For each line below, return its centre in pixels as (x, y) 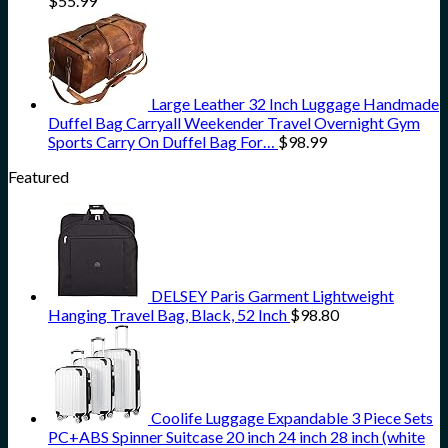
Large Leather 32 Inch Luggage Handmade (295, 104)
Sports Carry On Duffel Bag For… (161, 142)
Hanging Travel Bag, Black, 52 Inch (167, 315)
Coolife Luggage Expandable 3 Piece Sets (292, 418)
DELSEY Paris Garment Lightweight (272, 296)
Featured (38, 177)
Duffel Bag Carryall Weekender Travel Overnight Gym (234, 123)
